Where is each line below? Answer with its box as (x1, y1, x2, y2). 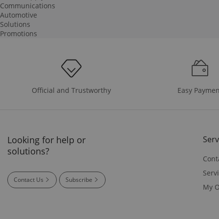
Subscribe (66, 175, 92, 184)
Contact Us (14, 175, 44, 184)
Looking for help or (7, 133, 86, 146)
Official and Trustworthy (32, 85, 111, 95)
